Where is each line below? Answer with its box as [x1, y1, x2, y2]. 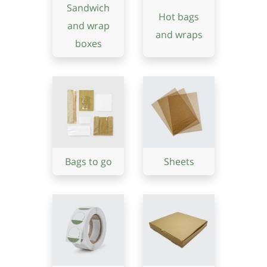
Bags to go [64, 155, 112, 168]
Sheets [163, 155, 194, 168]
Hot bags [159, 10, 199, 23]
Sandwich [67, 1, 110, 14]
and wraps [155, 28, 203, 41]
